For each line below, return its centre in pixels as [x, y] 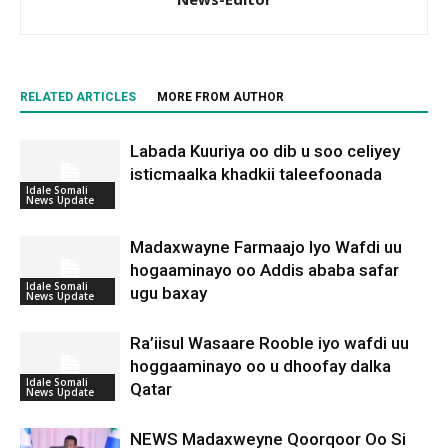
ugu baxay [168, 293]
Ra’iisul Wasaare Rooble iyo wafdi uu [269, 343]
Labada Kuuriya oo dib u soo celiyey [265, 151]
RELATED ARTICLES [78, 97]
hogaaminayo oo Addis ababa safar [264, 270]
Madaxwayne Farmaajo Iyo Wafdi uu [266, 247]
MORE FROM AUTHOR [220, 97]
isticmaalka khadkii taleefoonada [256, 174]
